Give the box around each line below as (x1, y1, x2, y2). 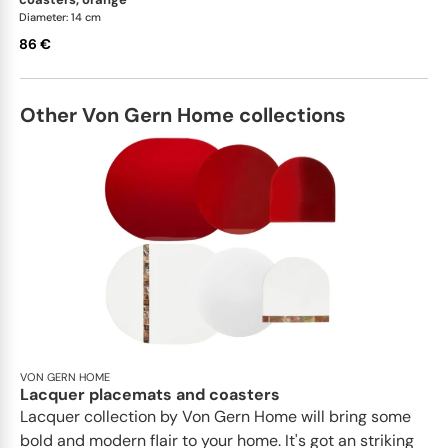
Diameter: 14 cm (19, 9, 101, 24)
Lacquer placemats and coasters (20, 383, 280, 405)
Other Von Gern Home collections (20, 101, 346, 128)
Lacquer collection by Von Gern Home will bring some (20, 405, 411, 427)
